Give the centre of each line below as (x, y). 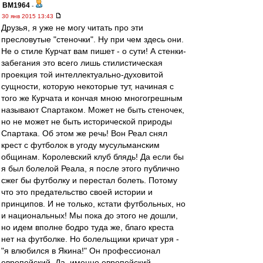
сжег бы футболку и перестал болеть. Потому (89, 180)
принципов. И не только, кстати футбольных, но (93, 204)
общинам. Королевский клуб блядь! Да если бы (92, 157)
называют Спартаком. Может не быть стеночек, (93, 110)
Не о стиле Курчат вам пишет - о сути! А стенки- (94, 51)
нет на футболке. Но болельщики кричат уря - (90, 239)
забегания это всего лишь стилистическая (82, 63)
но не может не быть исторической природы (87, 122)
